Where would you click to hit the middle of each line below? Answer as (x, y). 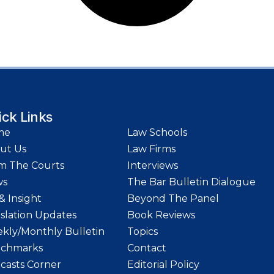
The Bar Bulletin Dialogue (191, 182)
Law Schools (157, 133)
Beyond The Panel (173, 199)
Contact (147, 248)
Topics (143, 232)
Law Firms (151, 149)
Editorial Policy (163, 265)
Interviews (153, 166)
